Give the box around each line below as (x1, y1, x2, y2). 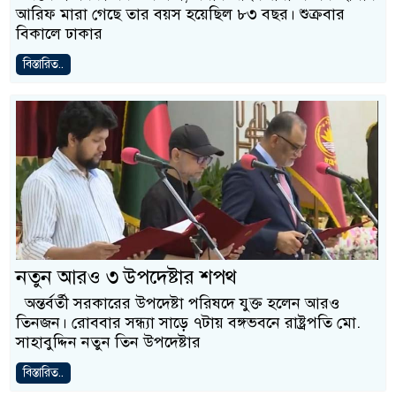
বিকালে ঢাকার (16, 24, 103, 43)
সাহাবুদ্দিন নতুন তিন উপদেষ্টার (16, 332, 201, 352)
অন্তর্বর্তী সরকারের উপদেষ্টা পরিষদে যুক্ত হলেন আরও (16, 293, 339, 313)
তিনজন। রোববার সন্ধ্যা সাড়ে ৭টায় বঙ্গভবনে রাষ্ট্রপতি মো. (16, 313, 361, 332)
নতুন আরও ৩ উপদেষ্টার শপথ (16, 264, 237, 290)
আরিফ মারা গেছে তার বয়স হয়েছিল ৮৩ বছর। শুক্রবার (16, 4, 345, 24)
